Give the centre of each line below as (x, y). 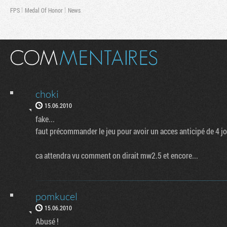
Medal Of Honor (44, 10)
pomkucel (56, 196)
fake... (45, 119)
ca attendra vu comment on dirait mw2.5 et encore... (117, 155)
